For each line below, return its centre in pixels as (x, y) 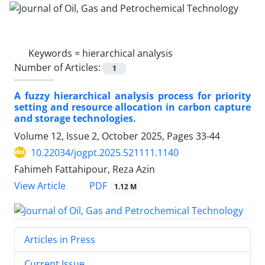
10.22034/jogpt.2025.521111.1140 (105, 152)
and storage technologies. (75, 118)
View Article (40, 186)
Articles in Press (60, 239)
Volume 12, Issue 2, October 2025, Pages (105, 136)
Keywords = (55, 53)
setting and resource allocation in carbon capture (132, 107)
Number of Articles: (59, 67)
